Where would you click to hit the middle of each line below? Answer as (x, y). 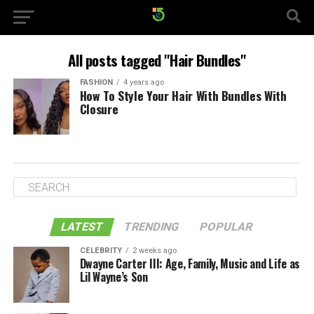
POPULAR (227, 227)
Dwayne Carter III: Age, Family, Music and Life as (190, 264)
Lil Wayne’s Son (114, 277)
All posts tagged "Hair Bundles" (157, 60)
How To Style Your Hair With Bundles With (183, 95)
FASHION (96, 82)
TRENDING (152, 227)
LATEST (83, 227)
